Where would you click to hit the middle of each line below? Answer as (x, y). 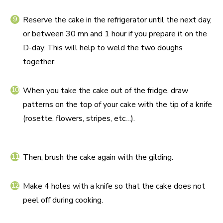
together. (39, 62)
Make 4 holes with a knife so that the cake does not (114, 186)
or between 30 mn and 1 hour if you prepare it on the (115, 34)
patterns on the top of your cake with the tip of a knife (117, 105)
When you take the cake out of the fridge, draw (106, 91)
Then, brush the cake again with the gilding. (98, 157)
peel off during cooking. (63, 200)
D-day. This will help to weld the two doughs (103, 48)
